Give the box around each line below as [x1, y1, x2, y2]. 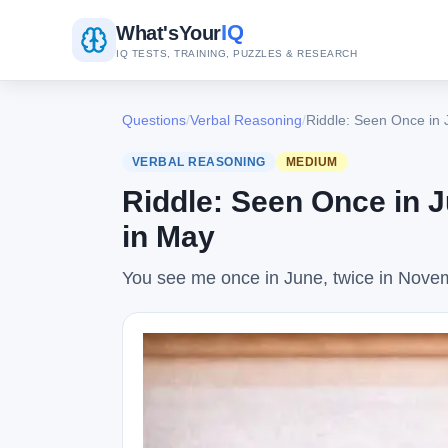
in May [122, 219, 215, 253]
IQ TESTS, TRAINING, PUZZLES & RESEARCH [116, 48, 357, 59]
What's [116, 22, 179, 44]
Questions [122, 112, 186, 128]
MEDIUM [285, 155, 338, 169]
